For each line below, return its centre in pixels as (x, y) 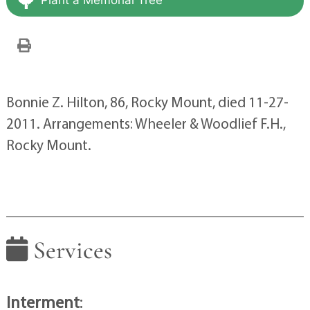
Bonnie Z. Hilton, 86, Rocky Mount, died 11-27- (147, 101)
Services (70, 250)
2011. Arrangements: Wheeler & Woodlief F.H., (146, 123)
